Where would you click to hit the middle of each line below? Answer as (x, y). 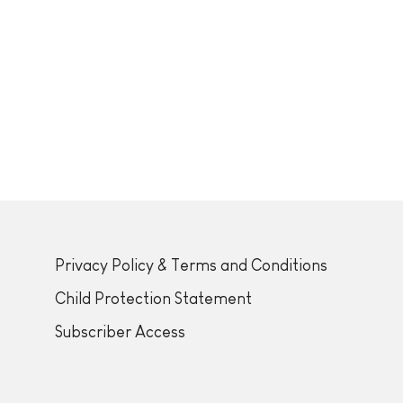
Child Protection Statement (153, 299)
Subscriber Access (120, 332)
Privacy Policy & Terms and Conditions (191, 266)
